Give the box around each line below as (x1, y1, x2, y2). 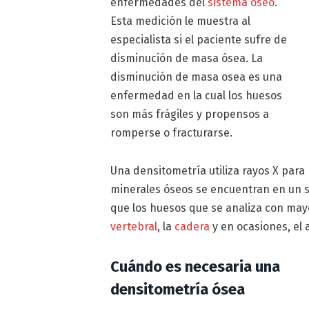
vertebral (110, 219, 158, 233)
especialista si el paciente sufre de (110, 33, 288, 47)
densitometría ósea (110, 279, 246, 299)
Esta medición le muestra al (110, 14, 251, 28)
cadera (175, 219, 210, 233)
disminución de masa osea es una (110, 70, 283, 84)
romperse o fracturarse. (110, 126, 233, 140)
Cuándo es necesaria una (110, 257, 281, 276)
